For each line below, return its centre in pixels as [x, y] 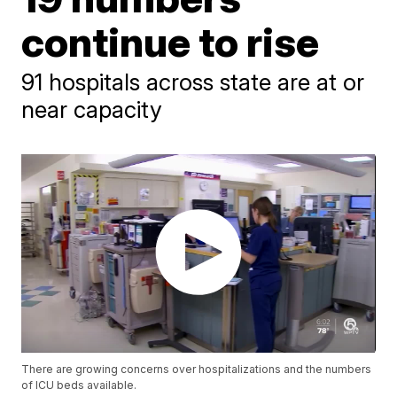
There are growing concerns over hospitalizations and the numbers [197, 370]
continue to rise [171, 42]
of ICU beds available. [79, 385]
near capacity [92, 109]
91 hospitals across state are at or [193, 82]
